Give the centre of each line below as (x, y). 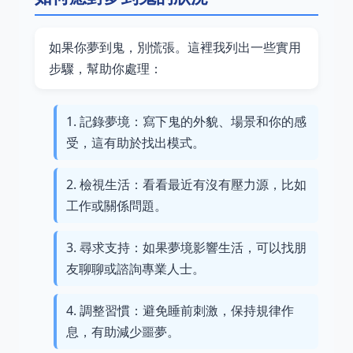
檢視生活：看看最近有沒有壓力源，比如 (193, 184)
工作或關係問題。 (117, 206)
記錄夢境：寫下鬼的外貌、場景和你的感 (193, 121)
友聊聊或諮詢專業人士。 (136, 269)
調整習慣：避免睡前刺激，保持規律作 (187, 310)
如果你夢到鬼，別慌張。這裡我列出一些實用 (175, 47)
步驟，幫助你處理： (106, 69)
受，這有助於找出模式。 (136, 143)
